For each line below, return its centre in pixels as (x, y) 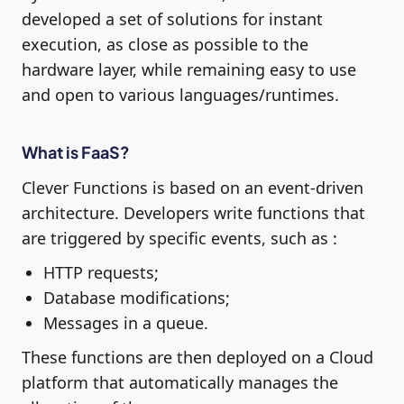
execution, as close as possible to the (165, 44)
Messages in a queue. (126, 322)
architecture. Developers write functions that (193, 212)
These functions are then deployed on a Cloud (197, 357)
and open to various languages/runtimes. (180, 94)
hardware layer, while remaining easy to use (189, 69)
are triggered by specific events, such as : (179, 238)
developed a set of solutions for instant (172, 18)
